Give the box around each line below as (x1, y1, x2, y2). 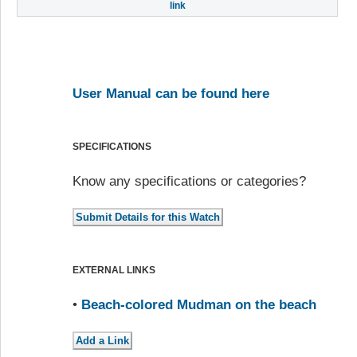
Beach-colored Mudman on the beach (81, 297, 316, 313)
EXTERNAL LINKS (73, 265, 155, 277)
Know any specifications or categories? (73, 174, 306, 190)
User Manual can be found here (73, 86, 269, 102)
